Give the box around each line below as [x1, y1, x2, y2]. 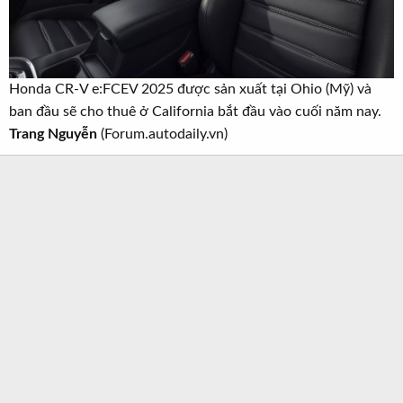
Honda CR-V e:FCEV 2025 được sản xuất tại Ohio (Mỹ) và [9, 81, 372, 96]
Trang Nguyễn [9, 126, 97, 141]
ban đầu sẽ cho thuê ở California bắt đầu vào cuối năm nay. [9, 103, 381, 119]
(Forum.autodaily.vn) [97, 126, 228, 141]
